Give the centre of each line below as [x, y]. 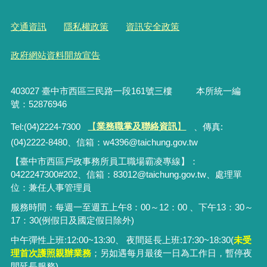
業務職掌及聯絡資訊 [137, 126]
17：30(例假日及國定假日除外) [72, 221]
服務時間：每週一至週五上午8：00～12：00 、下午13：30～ [132, 207]
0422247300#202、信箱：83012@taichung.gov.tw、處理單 [126, 175]
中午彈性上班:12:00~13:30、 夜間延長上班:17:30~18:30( [122, 240]
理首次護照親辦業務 [51, 253]
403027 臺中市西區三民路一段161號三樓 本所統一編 [125, 91]
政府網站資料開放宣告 [55, 55]
